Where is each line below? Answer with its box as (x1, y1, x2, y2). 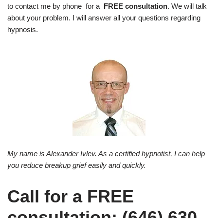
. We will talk (167, 2, 207, 11)
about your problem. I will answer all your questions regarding (7, 14, 200, 22)
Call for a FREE (7, 186, 134, 207)
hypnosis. (7, 25, 38, 34)
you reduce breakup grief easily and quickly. (7, 161, 146, 170)
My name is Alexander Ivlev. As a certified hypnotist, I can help (7, 149, 205, 158)
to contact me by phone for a (7, 2, 102, 11)
